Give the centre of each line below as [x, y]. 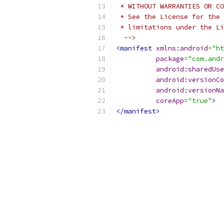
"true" [200, 101]
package [170, 59]
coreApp [170, 101]
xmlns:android [182, 48]
